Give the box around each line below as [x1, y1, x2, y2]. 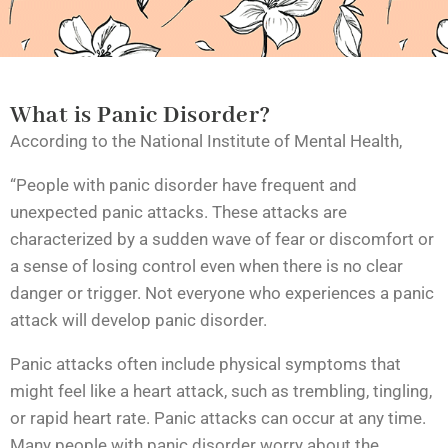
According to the [10, 131, 140, 151]
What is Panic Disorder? [10, 101, 271, 130]
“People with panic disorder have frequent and [10, 175, 357, 195]
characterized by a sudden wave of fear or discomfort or [10, 229, 434, 249]
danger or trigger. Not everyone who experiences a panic [10, 283, 434, 303]
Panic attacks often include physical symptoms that [10, 354, 401, 374]
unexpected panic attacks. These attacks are [10, 202, 347, 222]
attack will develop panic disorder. [10, 310, 267, 330]
